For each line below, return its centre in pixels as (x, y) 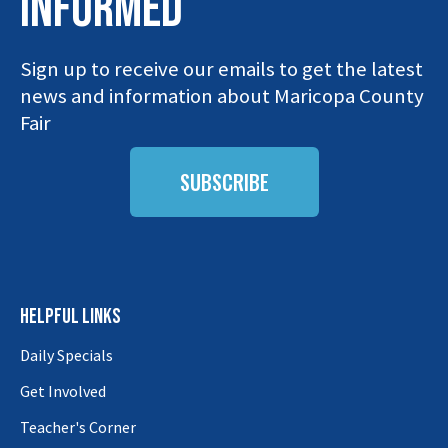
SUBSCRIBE (224, 182)
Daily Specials (66, 355)
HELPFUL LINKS (70, 317)
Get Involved (63, 391)
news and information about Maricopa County (222, 96)
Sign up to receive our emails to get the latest (221, 69)
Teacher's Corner (78, 427)
